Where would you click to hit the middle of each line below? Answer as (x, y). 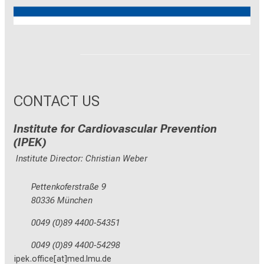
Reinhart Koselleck (132, 24)
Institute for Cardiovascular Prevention (115, 129)
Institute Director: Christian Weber (80, 159)
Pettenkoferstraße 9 (69, 187)
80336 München (62, 201)
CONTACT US (57, 101)
